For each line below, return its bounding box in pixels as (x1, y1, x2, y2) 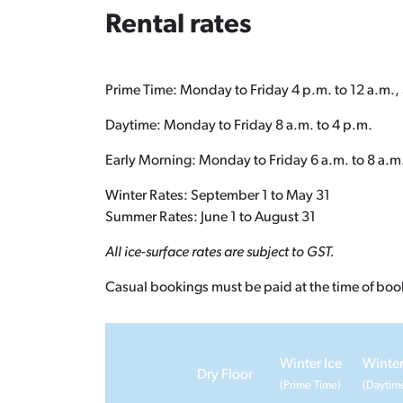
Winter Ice (280, 357, 342, 372)
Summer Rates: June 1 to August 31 (105, 210, 316, 225)
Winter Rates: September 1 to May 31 (105, 189, 330, 203)
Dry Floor (197, 368, 253, 382)
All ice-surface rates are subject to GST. (105, 246, 335, 260)
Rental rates (105, 12, 252, 40)
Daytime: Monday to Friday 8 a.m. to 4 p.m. (105, 119, 372, 133)
